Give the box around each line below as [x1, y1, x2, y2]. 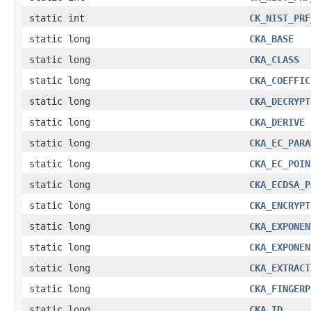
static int [29, 12, 85, 24]
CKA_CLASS [249, 53, 299, 65]
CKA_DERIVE [249, 116, 305, 128]
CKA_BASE [249, 33, 294, 44]
